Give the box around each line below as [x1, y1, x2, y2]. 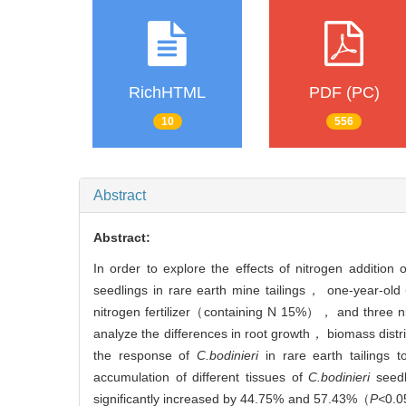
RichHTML [129, 83, 206, 102]
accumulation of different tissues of [93, 370, 309, 385]
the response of [93, 348, 198, 363]
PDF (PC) [308, 83, 380, 102]
